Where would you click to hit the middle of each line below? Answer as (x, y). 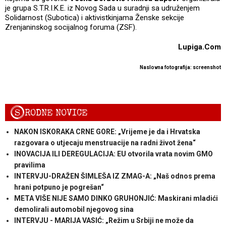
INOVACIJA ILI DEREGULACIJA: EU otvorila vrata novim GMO (113, 154)
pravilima (30, 165)
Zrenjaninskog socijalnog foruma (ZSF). (71, 27)
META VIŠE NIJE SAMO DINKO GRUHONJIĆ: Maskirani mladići (116, 199)
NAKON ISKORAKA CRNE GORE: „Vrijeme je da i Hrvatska (107, 132)
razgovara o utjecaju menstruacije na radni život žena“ (105, 143)
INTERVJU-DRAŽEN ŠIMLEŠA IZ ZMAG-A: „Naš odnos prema (115, 176)
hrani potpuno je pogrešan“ (59, 187)
